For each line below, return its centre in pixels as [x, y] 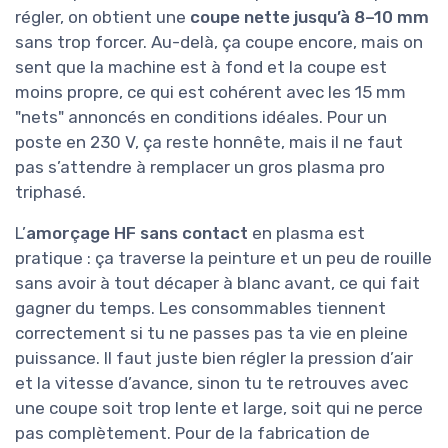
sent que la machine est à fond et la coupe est [201, 66]
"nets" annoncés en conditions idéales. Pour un [201, 116]
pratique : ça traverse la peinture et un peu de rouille [223, 257]
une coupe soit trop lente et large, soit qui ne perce [219, 407]
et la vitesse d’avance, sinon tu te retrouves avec [211, 382]
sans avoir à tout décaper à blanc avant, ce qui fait [217, 282]
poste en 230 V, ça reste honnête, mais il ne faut [209, 141]
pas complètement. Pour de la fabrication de [192, 432]
